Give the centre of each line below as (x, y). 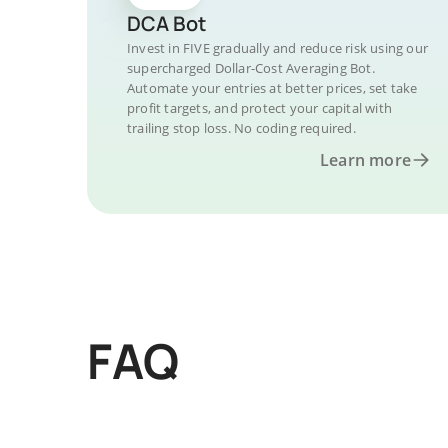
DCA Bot (166, 23)
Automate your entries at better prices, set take (272, 88)
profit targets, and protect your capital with (259, 108)
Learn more (365, 160)
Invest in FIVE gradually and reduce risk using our (277, 48)
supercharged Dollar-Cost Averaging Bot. (251, 68)
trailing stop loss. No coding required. (241, 128)
